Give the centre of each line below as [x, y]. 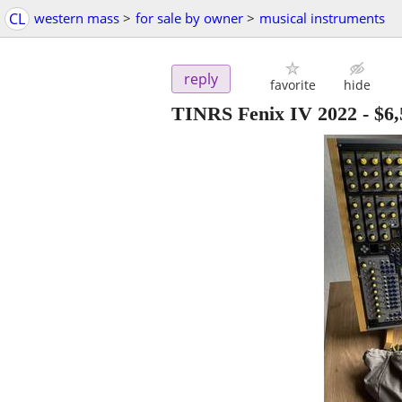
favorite [293, 85]
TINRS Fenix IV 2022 [264, 114]
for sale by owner [189, 18]
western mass [77, 18]
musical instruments [322, 18]
